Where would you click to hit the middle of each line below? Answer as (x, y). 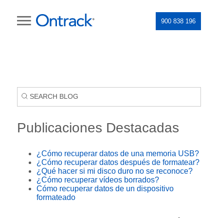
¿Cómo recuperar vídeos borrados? (98, 180)
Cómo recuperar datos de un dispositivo (105, 188)
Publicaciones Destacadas (98, 127)
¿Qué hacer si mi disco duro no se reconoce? (115, 171)
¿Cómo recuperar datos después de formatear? (118, 162)
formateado (56, 197)
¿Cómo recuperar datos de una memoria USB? (118, 153)
